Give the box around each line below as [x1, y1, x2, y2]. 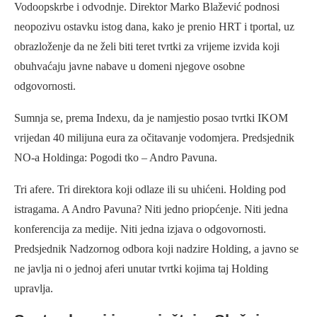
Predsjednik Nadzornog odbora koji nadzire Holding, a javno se [14, 243, 299, 255]
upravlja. [14, 282, 53, 295]
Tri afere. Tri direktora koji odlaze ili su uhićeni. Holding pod [14, 183, 286, 196]
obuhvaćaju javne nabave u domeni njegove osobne [14, 60, 245, 73]
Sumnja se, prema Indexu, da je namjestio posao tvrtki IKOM [14, 112, 288, 125]
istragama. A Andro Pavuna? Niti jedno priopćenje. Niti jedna [14, 203, 288, 216]
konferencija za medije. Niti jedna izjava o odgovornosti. [14, 223, 266, 236]
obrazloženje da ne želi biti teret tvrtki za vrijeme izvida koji [14, 40, 279, 53]
